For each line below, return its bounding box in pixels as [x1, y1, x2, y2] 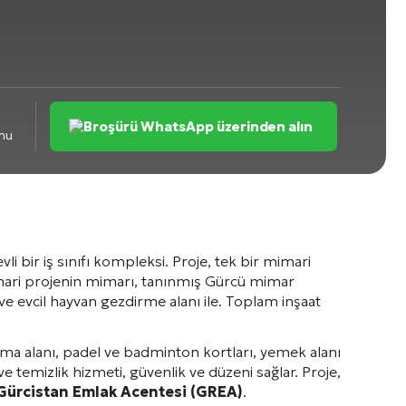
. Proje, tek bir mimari [165, 252, 311, 270]
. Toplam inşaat [218, 292, 321, 310]
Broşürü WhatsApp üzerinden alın [83, 118, 313, 135]
